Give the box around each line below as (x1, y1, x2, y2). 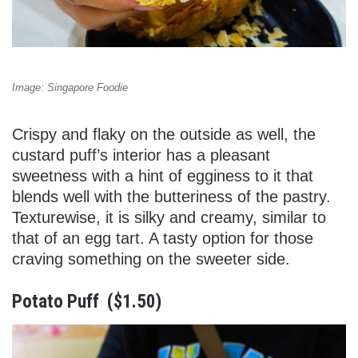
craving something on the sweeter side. (12, 250, 290, 268)
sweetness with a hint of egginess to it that (12, 167, 313, 185)
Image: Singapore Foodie (12, 82, 128, 94)
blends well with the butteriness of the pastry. (12, 188, 331, 206)
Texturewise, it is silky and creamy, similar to (12, 209, 326, 227)
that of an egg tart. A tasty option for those (12, 229, 313, 248)
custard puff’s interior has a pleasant (12, 146, 270, 165)
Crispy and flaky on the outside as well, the (12, 125, 316, 144)
